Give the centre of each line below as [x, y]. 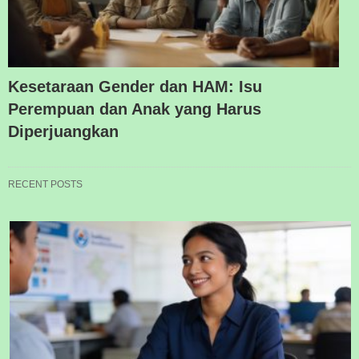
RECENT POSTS [45, 185]
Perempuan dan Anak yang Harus [135, 109]
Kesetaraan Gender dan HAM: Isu [135, 87]
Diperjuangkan [63, 132]
